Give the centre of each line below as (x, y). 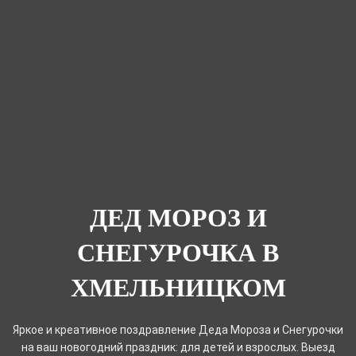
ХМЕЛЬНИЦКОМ (178, 287)
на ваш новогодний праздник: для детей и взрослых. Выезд (178, 347)
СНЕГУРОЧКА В (178, 252)
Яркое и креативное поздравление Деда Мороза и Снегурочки (178, 329)
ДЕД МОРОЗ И (178, 217)
